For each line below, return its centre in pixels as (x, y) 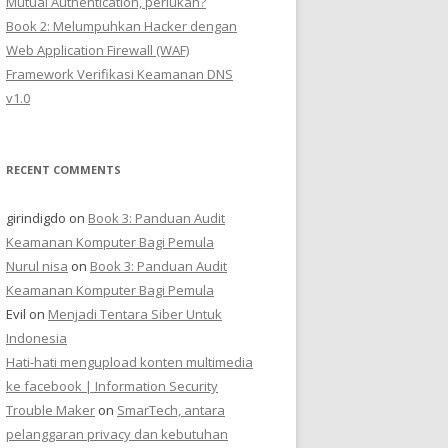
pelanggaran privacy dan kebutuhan (117, 434)
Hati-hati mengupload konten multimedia (129, 362)
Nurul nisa (37, 266)
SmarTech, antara (171, 410)
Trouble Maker (50, 410)
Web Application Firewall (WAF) (97, 50)
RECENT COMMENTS (63, 169)
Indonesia (36, 338)
